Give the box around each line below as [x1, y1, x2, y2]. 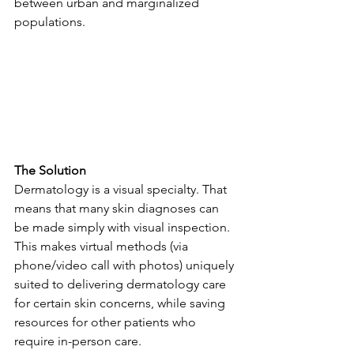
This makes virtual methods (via [14, 239, 191, 254]
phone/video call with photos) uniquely [14, 258, 237, 273]
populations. [14, 13, 85, 29]
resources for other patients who [14, 314, 199, 330]
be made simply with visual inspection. [14, 220, 233, 235]
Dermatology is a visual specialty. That [14, 182, 230, 198]
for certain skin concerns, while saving [14, 296, 228, 311]
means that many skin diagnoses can [14, 201, 222, 217]
